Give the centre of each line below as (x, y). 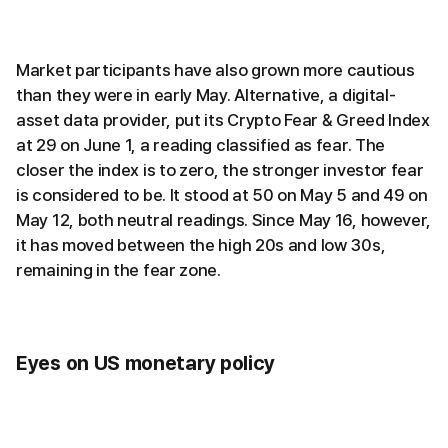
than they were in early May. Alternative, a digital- (206, 94)
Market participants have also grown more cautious (215, 69)
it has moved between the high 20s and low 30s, (201, 244)
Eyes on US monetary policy (146, 362)
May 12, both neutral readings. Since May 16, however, (224, 219)
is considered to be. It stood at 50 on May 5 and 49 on (222, 194)
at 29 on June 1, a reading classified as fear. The (201, 144)
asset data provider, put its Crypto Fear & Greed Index (223, 119)
